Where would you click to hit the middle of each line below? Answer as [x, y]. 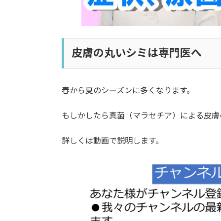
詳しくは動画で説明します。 [113, 140]
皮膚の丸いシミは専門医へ [137, 52]
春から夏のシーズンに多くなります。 [128, 90]
